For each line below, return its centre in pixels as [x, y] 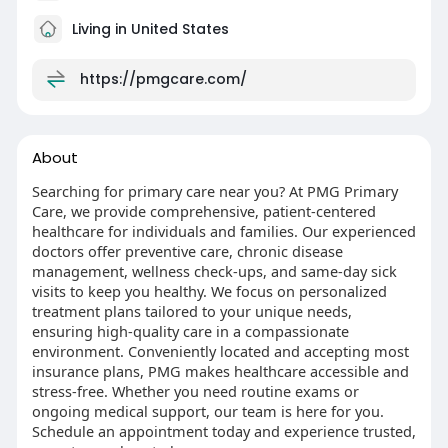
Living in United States [148, 28]
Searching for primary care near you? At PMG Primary [214, 191]
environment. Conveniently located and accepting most [220, 351]
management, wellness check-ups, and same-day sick [214, 271]
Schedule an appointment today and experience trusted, [223, 431]
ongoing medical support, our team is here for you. [207, 411]
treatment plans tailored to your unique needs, [191, 311]
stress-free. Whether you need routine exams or [195, 391]
